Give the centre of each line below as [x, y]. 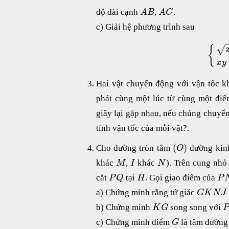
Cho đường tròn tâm [134, 148]
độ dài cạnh [118, 12]
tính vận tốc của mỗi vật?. [143, 128]
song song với [196, 207]
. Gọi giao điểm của [181, 177]
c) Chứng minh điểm [134, 222]
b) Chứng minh [124, 207]
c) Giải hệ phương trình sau [145, 27]
